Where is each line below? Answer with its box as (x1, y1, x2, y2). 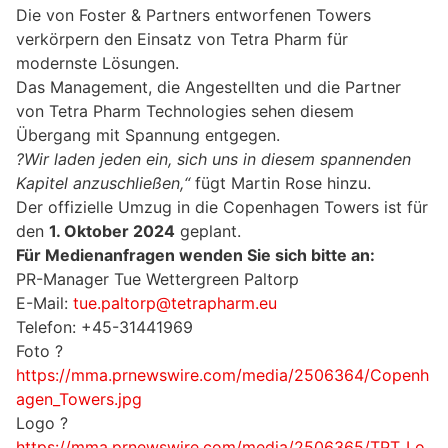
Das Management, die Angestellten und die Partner (16, 77, 401, 98)
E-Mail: (16, 293, 73, 314)
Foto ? (16, 341, 63, 362)
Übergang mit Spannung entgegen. (16, 125, 280, 146)
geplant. (175, 221, 241, 242)
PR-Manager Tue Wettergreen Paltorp (16, 269, 299, 290)
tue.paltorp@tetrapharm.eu (73, 293, 277, 314)
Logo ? (16, 413, 68, 434)
